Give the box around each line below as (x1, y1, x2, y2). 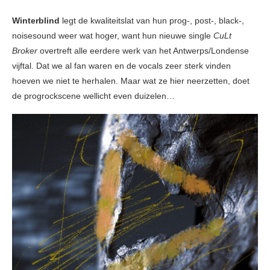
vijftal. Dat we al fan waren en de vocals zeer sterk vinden (12, 61, 231, 71)
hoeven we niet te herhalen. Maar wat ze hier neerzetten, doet (12, 76, 250, 86)
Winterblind (12, 16, 60, 26)
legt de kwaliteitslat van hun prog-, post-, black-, (60, 16, 244, 26)
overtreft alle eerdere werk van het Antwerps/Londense (37, 46, 249, 56)
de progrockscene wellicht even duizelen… (12, 91, 175, 101)
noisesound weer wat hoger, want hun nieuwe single (12, 31, 213, 41)
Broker (12, 46, 37, 56)
